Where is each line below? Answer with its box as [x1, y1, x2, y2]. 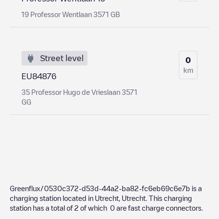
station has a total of [10, 204, 74, 211]
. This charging [146, 194, 192, 201]
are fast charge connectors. [115, 204, 203, 211]
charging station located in [10, 194, 95, 201]
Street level [40, 54, 84, 62]
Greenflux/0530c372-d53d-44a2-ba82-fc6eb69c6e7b [10, 184, 190, 192]
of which [79, 204, 110, 211]
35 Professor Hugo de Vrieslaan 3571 [22, 88, 137, 95]
